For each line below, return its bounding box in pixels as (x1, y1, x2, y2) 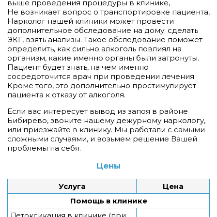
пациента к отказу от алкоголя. (7, 90, 125, 99)
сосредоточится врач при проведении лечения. (7, 72, 196, 81)
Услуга (58, 182, 86, 191)
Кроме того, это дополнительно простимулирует (7, 81, 196, 90)
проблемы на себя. (7, 143, 81, 153)
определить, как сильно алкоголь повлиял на (7, 44, 182, 53)
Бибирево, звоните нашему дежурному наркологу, (7, 116, 205, 125)
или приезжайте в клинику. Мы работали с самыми (7, 125, 205, 134)
